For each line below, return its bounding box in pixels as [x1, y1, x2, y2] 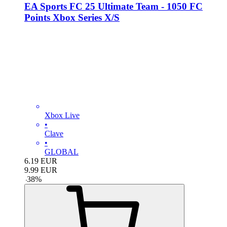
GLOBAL [45, 147, 79, 156]
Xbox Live [45, 110, 80, 120]
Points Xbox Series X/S [24, 12, 120, 23]
